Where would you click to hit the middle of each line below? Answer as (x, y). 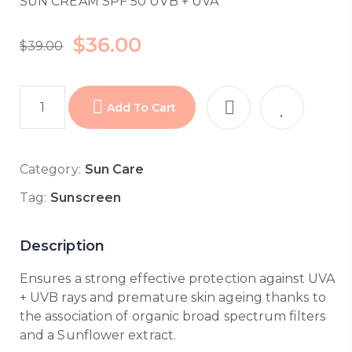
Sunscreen (86, 198)
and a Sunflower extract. (98, 335)
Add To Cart (142, 107)
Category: (50, 169)
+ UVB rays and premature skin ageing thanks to (173, 297)
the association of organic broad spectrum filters (172, 316)
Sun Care (114, 169)
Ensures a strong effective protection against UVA (177, 279)
